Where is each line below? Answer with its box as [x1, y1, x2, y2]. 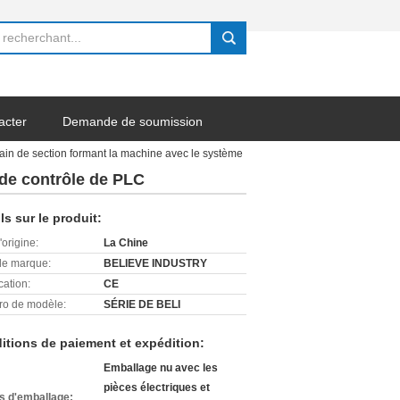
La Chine [104, 237, 148, 249]
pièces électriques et [104, 381, 210, 394]
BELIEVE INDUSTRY [104, 257, 207, 270]
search [216, 37, 251, 52]
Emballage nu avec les [104, 362, 218, 374]
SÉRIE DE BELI [104, 298, 180, 311]
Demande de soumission [62, 114, 203, 129]
